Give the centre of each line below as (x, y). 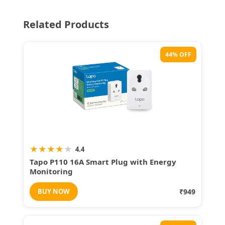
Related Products (66, 24)
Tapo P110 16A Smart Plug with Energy (103, 161)
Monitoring (51, 171)
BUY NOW (54, 191)
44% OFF (178, 54)
